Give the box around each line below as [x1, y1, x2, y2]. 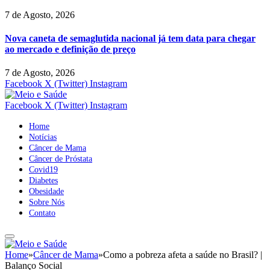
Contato [29, 209, 55, 218]
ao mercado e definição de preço [5, 43, 136, 54]
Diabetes [29, 176, 58, 186]
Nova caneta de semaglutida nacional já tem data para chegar [5, 33, 256, 43]
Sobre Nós [29, 198, 64, 207]
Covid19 [29, 165, 58, 175]
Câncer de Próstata [29, 154, 92, 164]
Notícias [29, 133, 57, 142]
